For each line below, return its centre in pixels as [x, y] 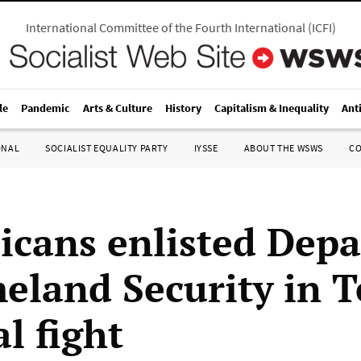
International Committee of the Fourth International [165, 27]
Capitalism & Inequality [272, 108]
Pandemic [46, 108]
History [183, 108]
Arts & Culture [118, 108]
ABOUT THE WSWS [283, 148]
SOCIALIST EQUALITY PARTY [107, 148]
